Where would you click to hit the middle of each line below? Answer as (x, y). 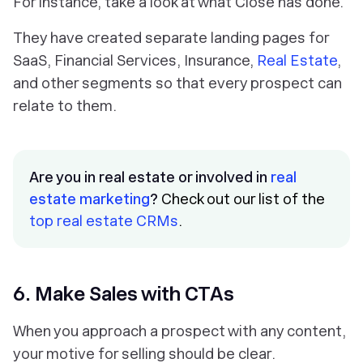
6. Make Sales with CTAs (124, 294)
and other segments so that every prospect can (177, 83)
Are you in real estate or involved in (150, 177)
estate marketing (90, 199)
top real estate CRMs (104, 221)
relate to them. (65, 106)
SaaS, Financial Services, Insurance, (135, 61)
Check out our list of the (241, 199)
